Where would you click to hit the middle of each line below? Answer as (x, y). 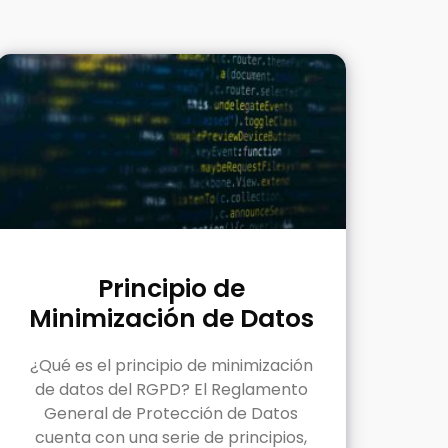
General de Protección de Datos (171, 413)
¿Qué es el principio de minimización (171, 365)
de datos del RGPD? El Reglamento (171, 389)
